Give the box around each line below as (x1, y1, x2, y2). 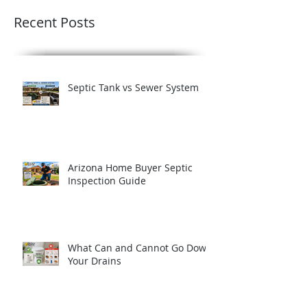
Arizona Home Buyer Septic (68, 160, 193, 174)
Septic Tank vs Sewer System (68, 80, 199, 94)
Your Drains (68, 254, 121, 267)
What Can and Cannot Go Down (68, 241, 212, 254)
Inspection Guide (68, 173, 146, 187)
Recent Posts (14, 12, 95, 32)
